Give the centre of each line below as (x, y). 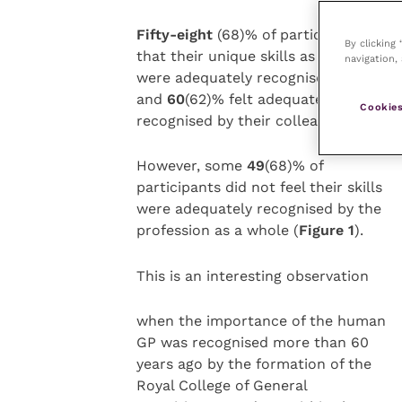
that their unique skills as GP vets (254, 57)
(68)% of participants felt (305, 35)
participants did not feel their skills (259, 188)
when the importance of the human (261, 321)
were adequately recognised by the (258, 209)
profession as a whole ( (217, 231)
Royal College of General (222, 386)
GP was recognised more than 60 (252, 343)
